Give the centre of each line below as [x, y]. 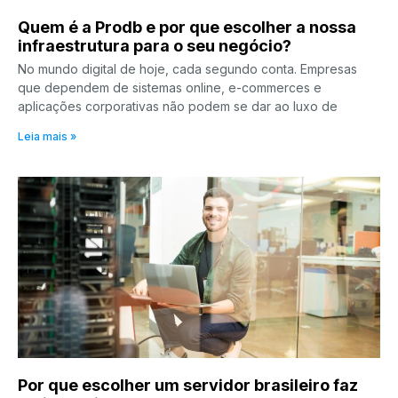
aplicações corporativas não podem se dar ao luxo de [178, 106]
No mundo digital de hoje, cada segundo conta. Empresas [187, 68]
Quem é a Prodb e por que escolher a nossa [187, 27]
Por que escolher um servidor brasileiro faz [188, 385]
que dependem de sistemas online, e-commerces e [170, 87]
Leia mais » [47, 136]
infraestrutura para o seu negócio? [155, 45]
